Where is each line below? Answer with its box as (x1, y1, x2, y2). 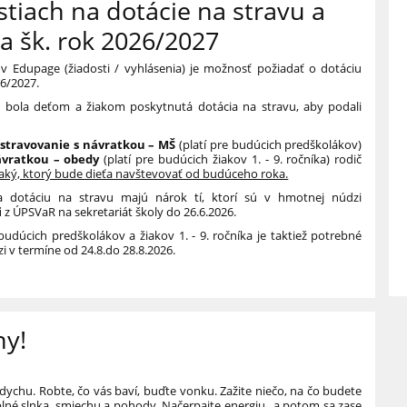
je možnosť (189, 60, 253, 77)
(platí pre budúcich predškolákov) (178, 136, 362, 154)
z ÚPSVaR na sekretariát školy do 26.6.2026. (5, 203, 237, 221)
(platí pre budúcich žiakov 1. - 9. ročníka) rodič (104, 151, 362, 168)
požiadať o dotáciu (256, 60, 362, 77)
